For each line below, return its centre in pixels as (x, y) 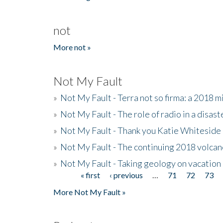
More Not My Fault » (90, 192)
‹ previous (126, 175)
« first (91, 175)
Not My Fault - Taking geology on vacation (141, 163)
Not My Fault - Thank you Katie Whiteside (141, 130)
